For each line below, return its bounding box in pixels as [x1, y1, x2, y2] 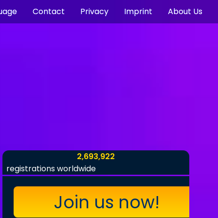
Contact [33, 6, 65, 17]
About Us [168, 6, 202, 17]
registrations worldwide [6, 163, 96, 174]
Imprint [124, 6, 152, 17]
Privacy [80, 6, 109, 17]
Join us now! [54, 190, 160, 214]
